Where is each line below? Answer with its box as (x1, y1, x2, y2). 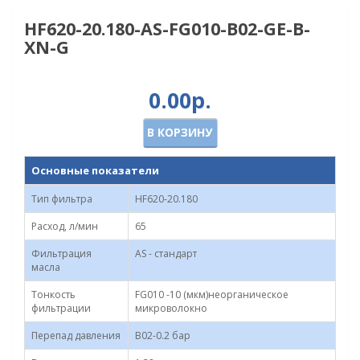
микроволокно (135, 301, 207, 315)
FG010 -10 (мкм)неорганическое (135, 288, 288, 301)
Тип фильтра (31, 192, 92, 206)
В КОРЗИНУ (146, 125, 212, 140)
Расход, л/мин (31, 219, 98, 233)
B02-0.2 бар (135, 329, 190, 342)
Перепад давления (31, 329, 121, 342)
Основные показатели (31, 163, 159, 178)
